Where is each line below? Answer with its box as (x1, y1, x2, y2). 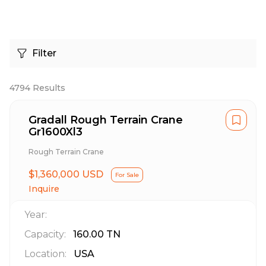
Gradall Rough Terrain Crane (28, 113, 183, 126)
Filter (32, 47, 56, 59)
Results (30, 83, 65, 93)
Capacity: (24, 229, 66, 240)
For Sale (115, 171, 139, 179)
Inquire (28, 183, 59, 194)
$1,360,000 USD (28, 169, 103, 180)
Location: (24, 248, 66, 259)
